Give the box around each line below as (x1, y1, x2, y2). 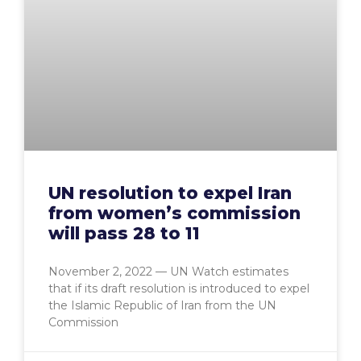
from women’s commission (48, 203, 301, 224)
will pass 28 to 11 (48, 223, 200, 244)
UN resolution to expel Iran (48, 183, 292, 204)
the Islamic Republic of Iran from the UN (48, 298, 276, 313)
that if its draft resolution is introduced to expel (48, 281, 309, 297)
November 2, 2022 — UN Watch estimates (48, 264, 288, 280)
